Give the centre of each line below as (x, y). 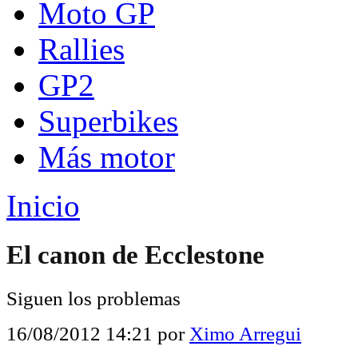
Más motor (107, 157)
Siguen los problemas (93, 298)
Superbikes (108, 121)
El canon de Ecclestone (135, 255)
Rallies (82, 49)
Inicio (43, 206)
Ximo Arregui (245, 333)
